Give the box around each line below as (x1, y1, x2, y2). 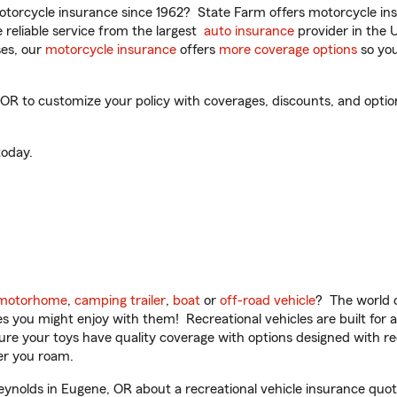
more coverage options (219, 43, 357, 57)
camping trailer (74, 293, 166, 307)
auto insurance (204, 24, 294, 38)
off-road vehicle (220, 293, 315, 307)
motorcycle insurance (45, 43, 176, 57)
